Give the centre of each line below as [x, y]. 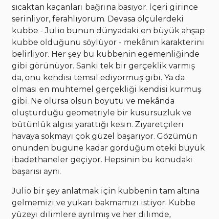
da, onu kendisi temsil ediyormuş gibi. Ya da [98, 78]
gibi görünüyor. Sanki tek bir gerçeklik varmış [103, 66]
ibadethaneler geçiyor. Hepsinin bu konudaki [102, 160]
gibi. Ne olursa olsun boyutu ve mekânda [93, 101]
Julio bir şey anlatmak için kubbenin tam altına [106, 191]
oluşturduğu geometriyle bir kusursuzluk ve [102, 113]
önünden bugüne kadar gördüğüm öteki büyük [108, 148]
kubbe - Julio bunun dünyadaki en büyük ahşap [108, 31]
